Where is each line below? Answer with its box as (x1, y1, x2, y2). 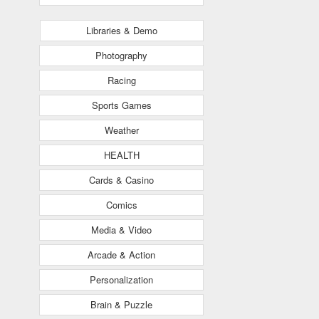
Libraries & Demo (86, 23, 157, 37)
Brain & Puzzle (90, 297, 152, 311)
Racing (107, 73, 136, 87)
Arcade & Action (88, 247, 155, 261)
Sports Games (91, 98, 152, 112)
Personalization (90, 272, 153, 286)
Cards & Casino (89, 172, 154, 187)
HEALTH (103, 147, 140, 162)
